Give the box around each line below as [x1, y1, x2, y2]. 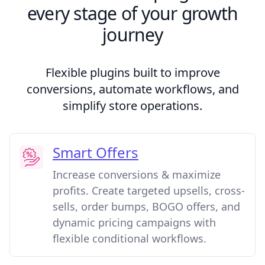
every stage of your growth [27, 1, 238, 26]
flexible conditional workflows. [53, 231, 206, 246]
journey [102, 22, 163, 47]
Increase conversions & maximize [53, 167, 221, 182]
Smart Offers [53, 143, 138, 163]
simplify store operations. [63, 98, 202, 114]
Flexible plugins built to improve [45, 64, 220, 81]
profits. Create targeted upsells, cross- [53, 183, 245, 198]
